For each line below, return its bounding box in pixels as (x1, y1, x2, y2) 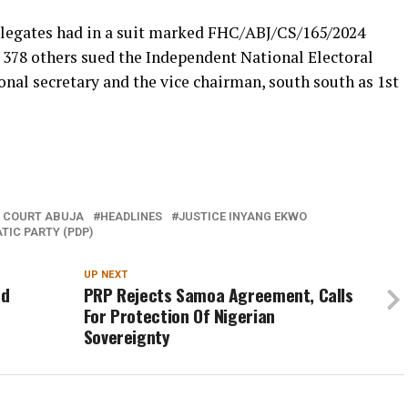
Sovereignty (83, 323, 170, 350)
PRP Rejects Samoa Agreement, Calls (83, 281, 353, 308)
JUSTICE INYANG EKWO (178, 209, 307, 223)
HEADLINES (100, 209, 162, 223)
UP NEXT (83, 269, 127, 280)
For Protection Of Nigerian (83, 302, 275, 329)
